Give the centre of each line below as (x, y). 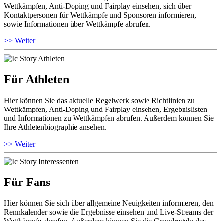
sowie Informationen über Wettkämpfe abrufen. (77, 24)
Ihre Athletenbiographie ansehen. (55, 127)
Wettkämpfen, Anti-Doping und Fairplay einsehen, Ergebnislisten (106, 109)
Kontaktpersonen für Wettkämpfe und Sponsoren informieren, (101, 15)
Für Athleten (37, 79)
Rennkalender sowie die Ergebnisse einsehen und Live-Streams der (109, 212)
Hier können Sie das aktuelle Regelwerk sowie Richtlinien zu (99, 100)
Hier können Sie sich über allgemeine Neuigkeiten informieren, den (109, 203)
